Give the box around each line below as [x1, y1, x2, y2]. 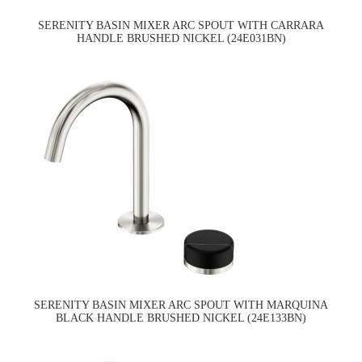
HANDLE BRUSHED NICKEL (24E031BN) [76, 32, 286, 45]
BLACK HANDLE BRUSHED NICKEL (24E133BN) [56, 312, 306, 325]
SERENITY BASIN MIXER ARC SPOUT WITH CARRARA [38, 19, 324, 32]
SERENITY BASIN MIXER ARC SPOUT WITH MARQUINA [34, 299, 328, 312]
